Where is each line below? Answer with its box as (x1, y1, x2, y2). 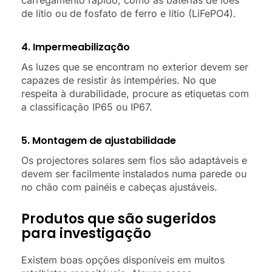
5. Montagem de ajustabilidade (21, 133, 176, 148)
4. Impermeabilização (21, 39, 130, 54)
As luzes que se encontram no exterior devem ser (21, 60, 248, 73)
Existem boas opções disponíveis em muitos (21, 253, 225, 266)
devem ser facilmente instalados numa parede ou (21, 167, 246, 180)
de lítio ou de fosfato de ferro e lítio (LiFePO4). (21, 7, 236, 19)
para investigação (21, 223, 151, 243)
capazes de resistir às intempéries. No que (21, 73, 216, 86)
